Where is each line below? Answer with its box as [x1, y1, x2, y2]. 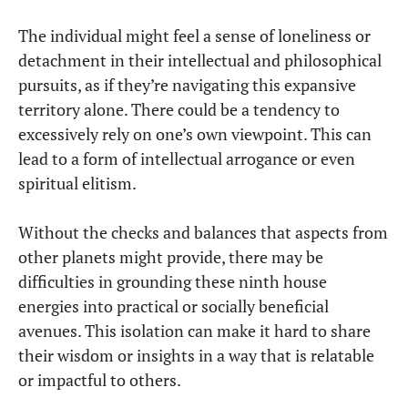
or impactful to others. [18, 369, 181, 392]
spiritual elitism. [18, 172, 137, 195]
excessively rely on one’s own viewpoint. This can [18, 123, 372, 146]
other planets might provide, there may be [18, 246, 323, 269]
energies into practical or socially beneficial [18, 295, 329, 318]
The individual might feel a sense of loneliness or [18, 25, 371, 47]
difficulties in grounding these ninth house [18, 270, 327, 293]
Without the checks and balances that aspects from [18, 221, 388, 244]
